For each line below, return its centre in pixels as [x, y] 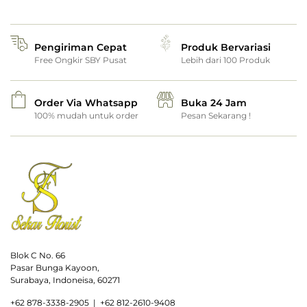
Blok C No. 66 [38, 256]
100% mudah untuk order [86, 116]
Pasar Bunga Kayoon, [55, 268]
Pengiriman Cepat [81, 47]
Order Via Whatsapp [86, 103]
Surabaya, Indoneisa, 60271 [65, 280]
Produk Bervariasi [226, 47]
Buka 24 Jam [214, 103]
